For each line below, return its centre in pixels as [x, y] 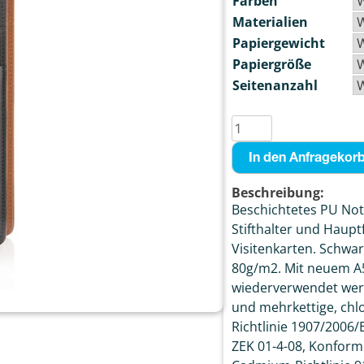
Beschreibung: [277, 192]
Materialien [270, 22]
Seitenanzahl [275, 85]
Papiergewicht [278, 43]
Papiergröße [271, 64]
